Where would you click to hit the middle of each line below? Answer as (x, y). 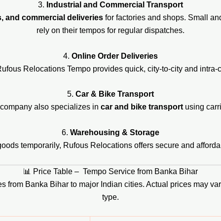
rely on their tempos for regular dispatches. (110, 31)
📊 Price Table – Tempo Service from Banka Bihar (110, 171)
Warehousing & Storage (115, 133)
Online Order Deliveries (115, 56)
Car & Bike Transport (115, 94)
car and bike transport (142, 107)
